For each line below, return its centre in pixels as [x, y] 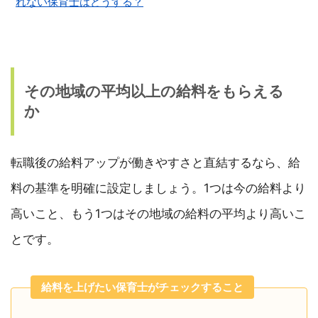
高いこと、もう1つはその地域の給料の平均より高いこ [158, 214]
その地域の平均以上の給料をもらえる [154, 92]
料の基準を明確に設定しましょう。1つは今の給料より [158, 188]
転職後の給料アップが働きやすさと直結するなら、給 [155, 163]
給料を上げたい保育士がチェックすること [142, 287]
